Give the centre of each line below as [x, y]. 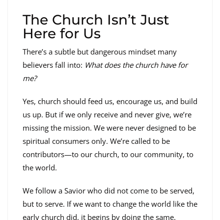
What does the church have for [136, 65]
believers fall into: [54, 65]
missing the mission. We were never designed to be [109, 127]
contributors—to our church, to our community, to [108, 154]
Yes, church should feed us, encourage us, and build [110, 101]
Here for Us [62, 33]
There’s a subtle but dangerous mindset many [100, 51]
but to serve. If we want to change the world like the [110, 204]
